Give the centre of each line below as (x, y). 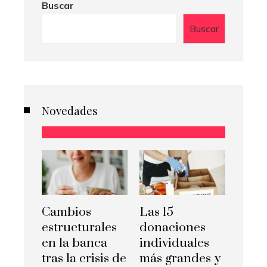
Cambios (66, 212)
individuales (174, 243)
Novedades (70, 111)
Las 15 (156, 212)
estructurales (79, 227)
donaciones (173, 227)
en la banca (74, 243)
